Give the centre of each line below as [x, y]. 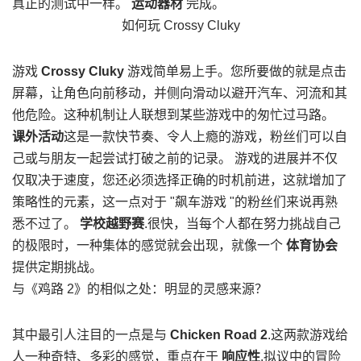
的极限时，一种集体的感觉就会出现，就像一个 [149, 246]
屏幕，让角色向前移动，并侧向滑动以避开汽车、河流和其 [180, 93]
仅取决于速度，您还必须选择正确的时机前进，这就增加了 [180, 180]
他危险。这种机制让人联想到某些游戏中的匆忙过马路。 [173, 115]
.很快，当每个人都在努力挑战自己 [243, 224]
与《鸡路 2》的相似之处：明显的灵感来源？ [140, 289]
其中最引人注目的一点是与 [91, 335]
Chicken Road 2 [219, 335]
